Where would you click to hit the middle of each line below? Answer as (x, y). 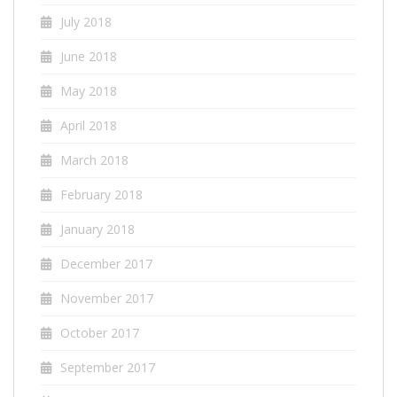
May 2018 (89, 90)
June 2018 (89, 56)
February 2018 (101, 194)
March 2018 (94, 160)
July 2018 (86, 21)
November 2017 (107, 298)
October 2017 (100, 332)
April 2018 (89, 125)
